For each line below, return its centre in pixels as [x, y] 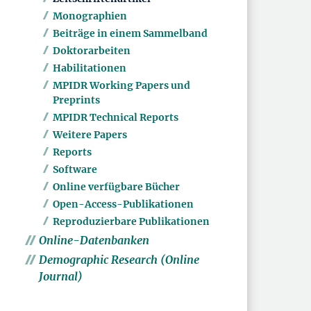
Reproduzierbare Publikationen [131, 222]
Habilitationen [90, 68]
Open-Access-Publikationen [123, 204]
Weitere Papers [90, 135]
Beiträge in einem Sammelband [130, 34]
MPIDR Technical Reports [116, 118]
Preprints [76, 100]
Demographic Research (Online [119, 260]
